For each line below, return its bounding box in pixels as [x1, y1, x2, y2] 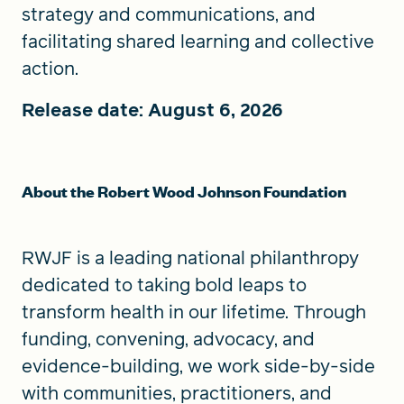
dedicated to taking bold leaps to [22, 272, 307, 298]
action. [22, 56, 83, 82]
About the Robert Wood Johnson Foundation [22, 180, 346, 203]
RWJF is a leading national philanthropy [22, 245, 359, 271]
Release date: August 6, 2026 [22, 97, 283, 124]
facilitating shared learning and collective [22, 29, 374, 55]
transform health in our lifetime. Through [22, 299, 366, 326]
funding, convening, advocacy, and [22, 326, 315, 353]
